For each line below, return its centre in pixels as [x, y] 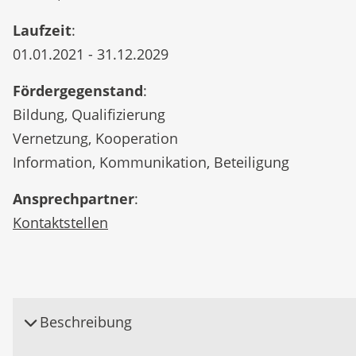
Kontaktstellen [60, 222]
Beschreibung [84, 322]
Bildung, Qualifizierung [89, 114]
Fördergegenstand [78, 91]
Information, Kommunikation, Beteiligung [151, 162]
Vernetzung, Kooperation [95, 138]
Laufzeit [42, 30]
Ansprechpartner [74, 199]
